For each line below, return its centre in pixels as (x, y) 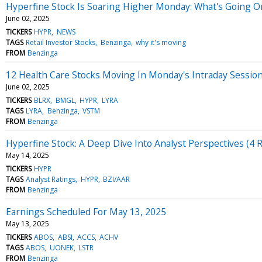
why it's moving (161, 42)
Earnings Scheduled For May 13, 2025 (86, 211)
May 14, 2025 (27, 155)
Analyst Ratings (51, 179)
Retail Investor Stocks (61, 42)
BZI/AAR (116, 179)
